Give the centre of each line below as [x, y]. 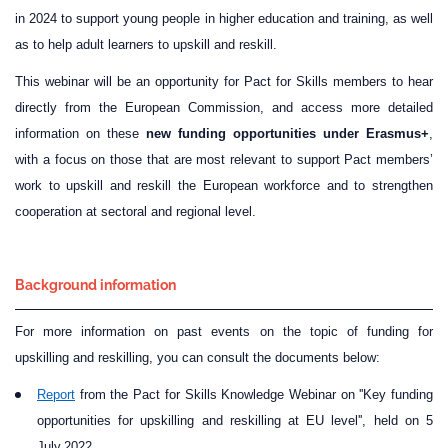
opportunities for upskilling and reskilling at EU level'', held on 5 [235, 420]
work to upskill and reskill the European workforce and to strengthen [224, 185]
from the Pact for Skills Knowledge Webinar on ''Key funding [254, 394]
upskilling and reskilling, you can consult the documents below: [197, 357]
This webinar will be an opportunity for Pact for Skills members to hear [224, 81]
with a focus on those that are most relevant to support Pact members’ [224, 159]
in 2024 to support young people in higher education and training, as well [224, 18]
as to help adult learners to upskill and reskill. [146, 44]
